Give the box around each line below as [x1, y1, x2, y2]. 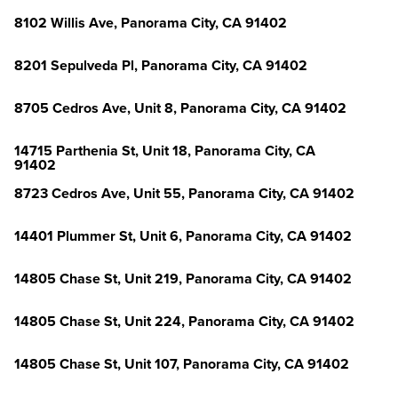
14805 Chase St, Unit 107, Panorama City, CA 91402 [14, 355, 349, 373]
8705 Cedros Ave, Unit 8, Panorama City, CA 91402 [14, 99, 346, 117]
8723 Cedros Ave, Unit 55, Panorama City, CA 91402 [14, 185, 354, 203]
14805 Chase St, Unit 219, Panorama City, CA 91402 [14, 270, 352, 288]
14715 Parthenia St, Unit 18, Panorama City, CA [14, 142, 315, 160]
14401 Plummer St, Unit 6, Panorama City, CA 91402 [14, 227, 352, 245]
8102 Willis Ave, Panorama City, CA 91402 [14, 14, 287, 32]
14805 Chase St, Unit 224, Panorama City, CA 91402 [14, 313, 354, 330]
